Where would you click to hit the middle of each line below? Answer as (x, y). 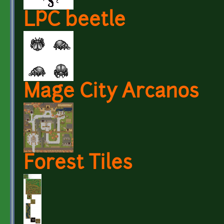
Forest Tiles (78, 164)
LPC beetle (74, 21)
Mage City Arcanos (111, 92)
